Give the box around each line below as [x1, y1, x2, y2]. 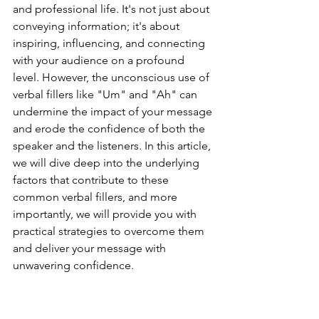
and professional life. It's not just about [13, 2, 212, 16]
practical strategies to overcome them [13, 224, 207, 238]
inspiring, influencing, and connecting [13, 36, 208, 50]
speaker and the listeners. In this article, [13, 139, 214, 152]
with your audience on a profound [13, 53, 187, 67]
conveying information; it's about [13, 19, 182, 33]
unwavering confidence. [13, 258, 134, 272]
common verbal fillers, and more [13, 190, 180, 204]
